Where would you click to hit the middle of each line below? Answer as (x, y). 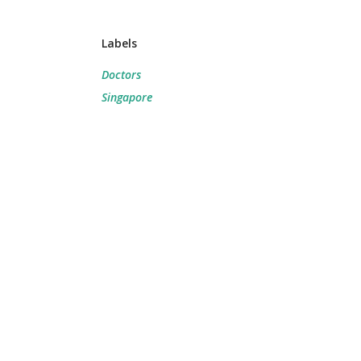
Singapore (127, 97)
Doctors (121, 74)
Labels (119, 43)
